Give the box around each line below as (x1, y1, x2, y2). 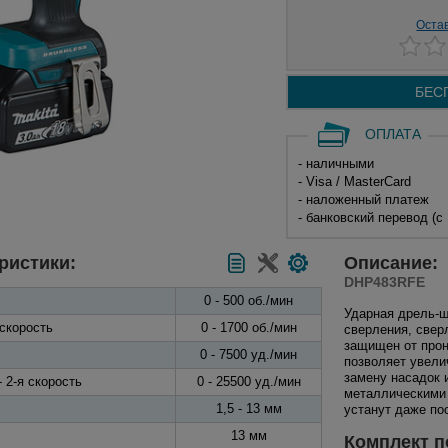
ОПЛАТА (364, 126, 421, 142)
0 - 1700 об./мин (200, 320, 297, 335)
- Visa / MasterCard (297, 174, 411, 189)
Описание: (344, 253, 443, 273)
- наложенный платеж (297, 192, 429, 207)
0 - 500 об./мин (204, 293, 293, 308)
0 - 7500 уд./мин (200, 347, 297, 362)
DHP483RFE (344, 274, 425, 290)
